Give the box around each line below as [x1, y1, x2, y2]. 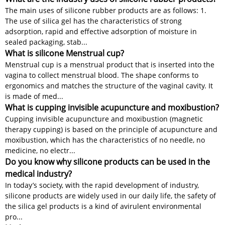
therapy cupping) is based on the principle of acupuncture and [5, 125, 217, 135]
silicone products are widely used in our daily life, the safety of [5, 191, 216, 201]
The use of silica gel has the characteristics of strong [5, 16, 182, 26]
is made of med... [5, 91, 63, 101]
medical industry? [5, 168, 72, 180]
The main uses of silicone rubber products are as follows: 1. [5, 6, 206, 16]
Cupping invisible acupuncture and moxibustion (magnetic [5, 114, 203, 124]
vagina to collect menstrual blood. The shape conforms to [5, 70, 198, 80]
